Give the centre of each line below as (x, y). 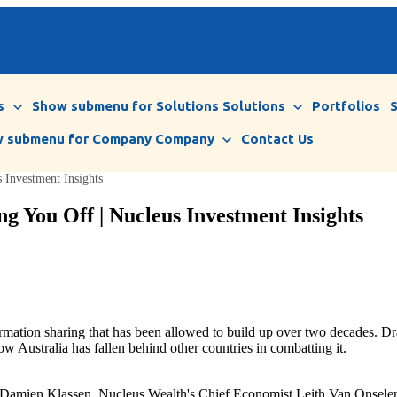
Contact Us (278, 139)
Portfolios (346, 106)
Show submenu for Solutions (125, 106)
